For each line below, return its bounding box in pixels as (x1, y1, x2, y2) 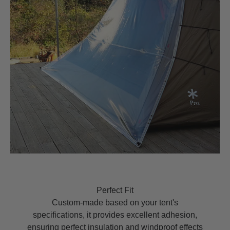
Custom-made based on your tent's (52, 198, 178, 207)
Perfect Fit (97, 185, 133, 195)
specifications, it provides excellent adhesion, (33, 210, 197, 219)
